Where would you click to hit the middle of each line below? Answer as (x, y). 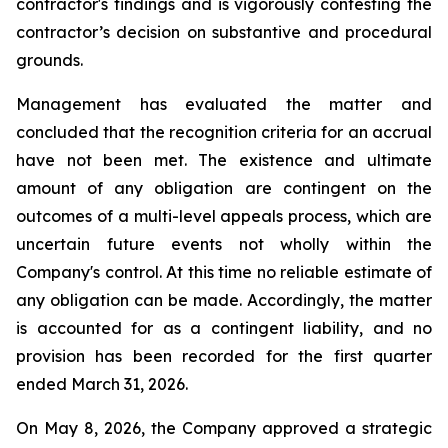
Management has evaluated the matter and (224, 103)
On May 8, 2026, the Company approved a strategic (224, 427)
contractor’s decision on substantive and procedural (224, 31)
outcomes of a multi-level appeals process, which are (224, 215)
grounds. (49, 59)
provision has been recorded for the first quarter (224, 355)
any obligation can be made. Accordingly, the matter (224, 299)
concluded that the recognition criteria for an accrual (224, 131)
